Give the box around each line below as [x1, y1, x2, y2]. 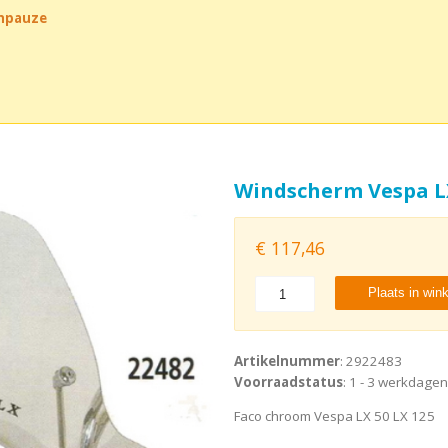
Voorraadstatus [233, 373, 343, 392]
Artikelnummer [233, 352, 340, 371]
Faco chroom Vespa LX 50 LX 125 [233, 407, 435, 426]
